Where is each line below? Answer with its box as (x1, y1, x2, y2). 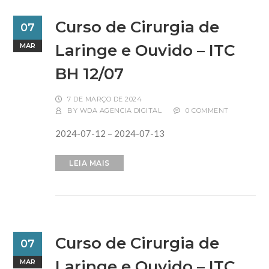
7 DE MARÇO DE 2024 (67, 95, 142, 104)
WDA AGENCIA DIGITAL (79, 106, 162, 115)
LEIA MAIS (69, 159, 110, 168)
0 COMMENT (186, 106, 229, 115)
